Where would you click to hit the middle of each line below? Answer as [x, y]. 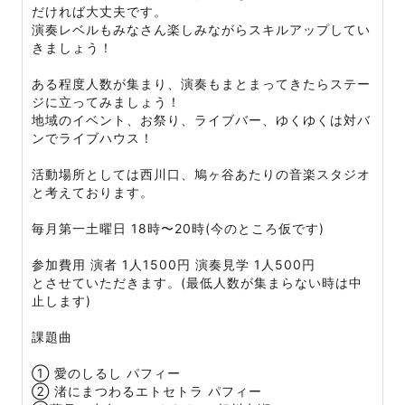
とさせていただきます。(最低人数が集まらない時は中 [197, 283]
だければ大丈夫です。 [99, 11]
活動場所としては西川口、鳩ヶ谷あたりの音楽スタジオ [201, 174]
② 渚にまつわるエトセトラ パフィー [147, 391]
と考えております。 [93, 192]
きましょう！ [72, 47]
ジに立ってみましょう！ [106, 102]
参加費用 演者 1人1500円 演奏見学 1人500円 [174, 264]
